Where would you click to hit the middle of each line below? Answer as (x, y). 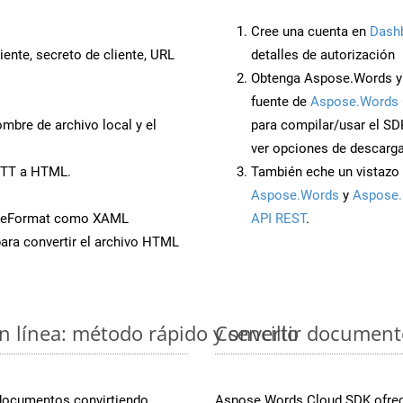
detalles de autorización (323, 54)
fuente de (281, 101)
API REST (278, 218)
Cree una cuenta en (310, 31)
